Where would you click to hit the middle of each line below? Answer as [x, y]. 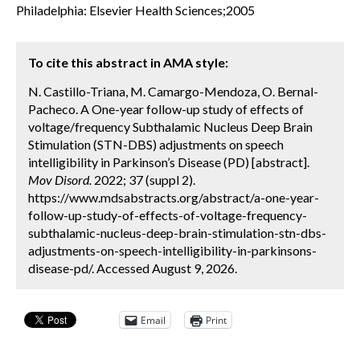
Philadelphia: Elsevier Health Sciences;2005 [135, 10]
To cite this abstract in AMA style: [128, 62]
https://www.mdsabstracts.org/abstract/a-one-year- [174, 197]
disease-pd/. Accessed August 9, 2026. [133, 268]
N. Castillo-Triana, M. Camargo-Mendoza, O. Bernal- [173, 91]
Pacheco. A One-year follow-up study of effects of [166, 109]
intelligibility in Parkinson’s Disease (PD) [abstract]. [169, 162]
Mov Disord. [60, 180]
